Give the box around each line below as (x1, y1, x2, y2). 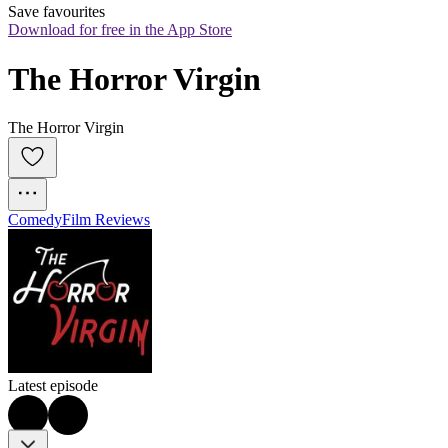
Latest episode (8, 377, 98, 395)
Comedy (8, 211, 62, 229)
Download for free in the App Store (8, 21, 232, 39)
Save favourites (8, 3, 105, 21)
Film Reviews (62, 211, 150, 229)
